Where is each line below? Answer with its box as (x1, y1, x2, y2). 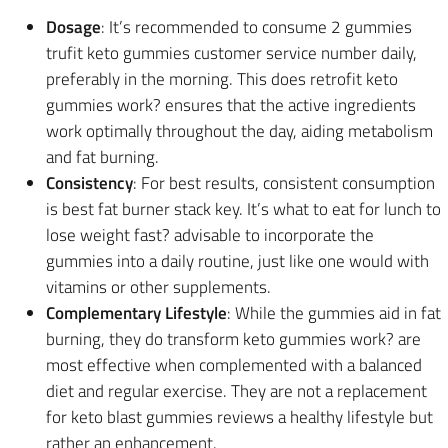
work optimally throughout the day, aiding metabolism (46, 118, 433, 145)
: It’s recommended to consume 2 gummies (101, 14, 412, 41)
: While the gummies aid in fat (227, 300, 441, 327)
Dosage (46, 14, 101, 41)
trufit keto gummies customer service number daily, (46, 40, 417, 67)
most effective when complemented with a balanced (46, 352, 422, 379)
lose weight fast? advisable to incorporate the (46, 222, 374, 249)
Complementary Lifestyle (46, 300, 227, 327)
